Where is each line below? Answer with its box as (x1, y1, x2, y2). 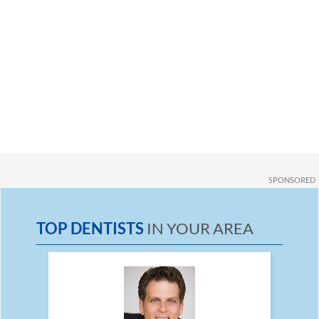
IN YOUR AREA (144, 219, 253, 238)
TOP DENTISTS (36, 219, 144, 238)
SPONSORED (268, 175, 315, 184)
